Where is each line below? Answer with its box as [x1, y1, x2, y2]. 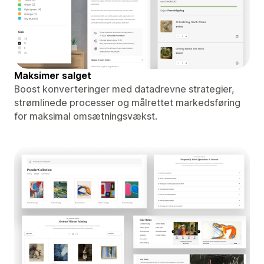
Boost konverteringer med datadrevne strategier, [14, 82, 235, 95]
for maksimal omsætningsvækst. [14, 110, 157, 122]
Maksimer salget [14, 69, 91, 81]
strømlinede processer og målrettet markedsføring [14, 96, 240, 108]
